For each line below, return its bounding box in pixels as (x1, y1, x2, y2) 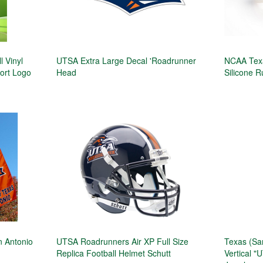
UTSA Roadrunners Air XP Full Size (56, 235, 188, 247)
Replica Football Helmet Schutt (56, 247, 171, 259)
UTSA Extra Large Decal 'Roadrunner (56, 54, 196, 66)
